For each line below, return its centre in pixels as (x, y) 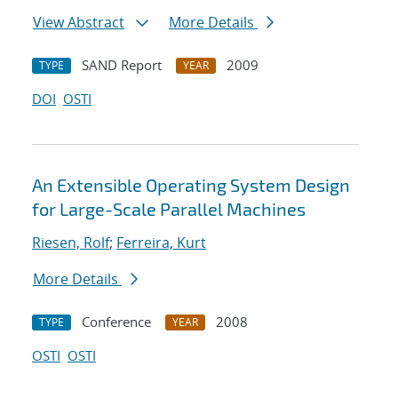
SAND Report (122, 65)
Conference (116, 322)
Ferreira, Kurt (161, 243)
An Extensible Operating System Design (191, 185)
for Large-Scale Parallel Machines (169, 209)
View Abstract (79, 23)
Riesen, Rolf (71, 243)
